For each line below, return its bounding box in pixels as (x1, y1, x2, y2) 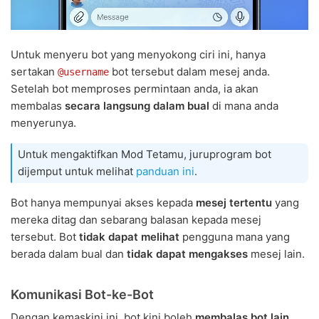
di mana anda (209, 99, 278, 113)
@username (58, 66, 109, 78)
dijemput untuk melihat (18, 164, 136, 179)
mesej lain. (248, 247, 305, 261)
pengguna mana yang (179, 230, 290, 244)
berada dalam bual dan (11, 247, 127, 261)
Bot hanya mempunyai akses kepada (11, 196, 196, 210)
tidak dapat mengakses (127, 247, 248, 261)
